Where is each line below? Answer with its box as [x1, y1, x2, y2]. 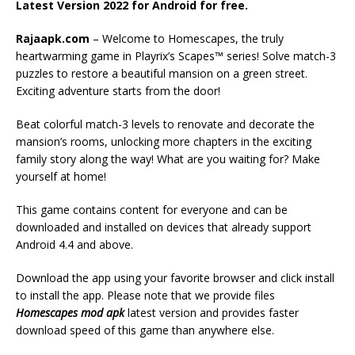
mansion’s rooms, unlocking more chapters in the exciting [16, 134, 311, 150]
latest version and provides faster [124, 305, 299, 321]
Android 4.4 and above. [16, 237, 133, 253]
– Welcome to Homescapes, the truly [90, 31, 284, 47]
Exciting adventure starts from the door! [16, 83, 220, 99]
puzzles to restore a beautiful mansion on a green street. [16, 66, 307, 82]
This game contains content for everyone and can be [16, 202, 288, 218]
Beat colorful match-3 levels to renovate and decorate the [16, 116, 315, 132]
